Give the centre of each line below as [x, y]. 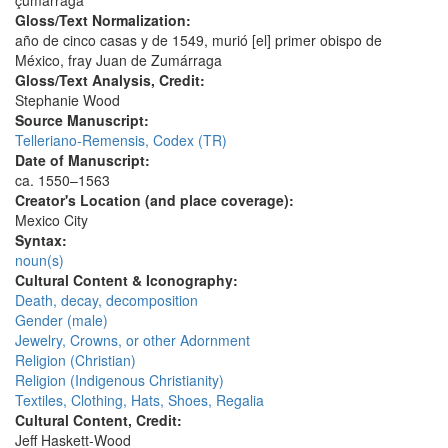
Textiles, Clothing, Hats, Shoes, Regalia [139, 400]
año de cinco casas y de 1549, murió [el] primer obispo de [198, 40]
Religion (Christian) [75, 360]
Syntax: [43, 240]
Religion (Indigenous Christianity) [119, 380]
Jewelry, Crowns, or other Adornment [132, 340]
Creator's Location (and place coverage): [156, 200]
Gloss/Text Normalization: [105, 20]
